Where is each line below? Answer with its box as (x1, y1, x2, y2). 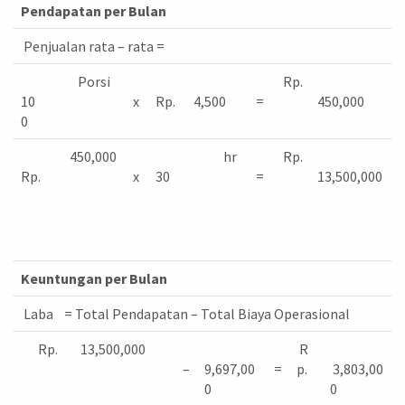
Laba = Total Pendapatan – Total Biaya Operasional (21, 304, 350, 323)
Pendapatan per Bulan (21, 2, 166, 21)
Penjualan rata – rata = (21, 37, 165, 56)
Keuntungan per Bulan (21, 268, 167, 287)
